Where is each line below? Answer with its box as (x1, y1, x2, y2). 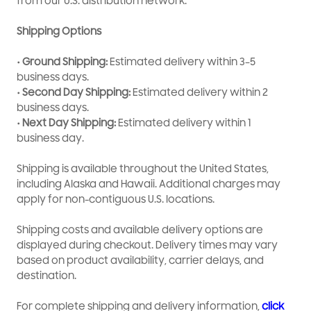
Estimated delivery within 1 (116, 117, 252, 129)
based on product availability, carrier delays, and (17, 255, 264, 267)
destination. (17, 270, 77, 282)
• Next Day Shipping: (17, 117, 117, 129)
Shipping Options (17, 26, 102, 37)
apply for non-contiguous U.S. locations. (17, 194, 215, 205)
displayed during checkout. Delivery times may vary (17, 239, 278, 251)
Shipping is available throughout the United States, (17, 163, 269, 175)
